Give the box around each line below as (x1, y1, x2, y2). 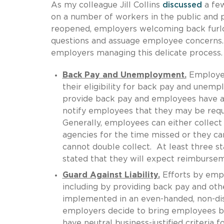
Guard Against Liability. (62, 170, 160, 179)
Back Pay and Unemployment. (62, 70, 186, 79)
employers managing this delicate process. (51, 48, 222, 57)
